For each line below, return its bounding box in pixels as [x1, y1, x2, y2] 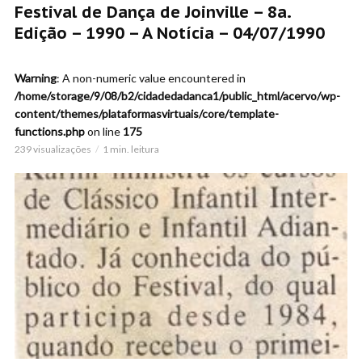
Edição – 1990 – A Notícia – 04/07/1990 [15, 22, 325, 44]
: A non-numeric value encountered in [57, 70, 246, 85]
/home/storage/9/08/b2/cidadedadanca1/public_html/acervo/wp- [15, 88, 340, 103]
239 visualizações [15, 142, 91, 155]
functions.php [15, 124, 85, 138]
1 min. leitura [103, 142, 159, 155]
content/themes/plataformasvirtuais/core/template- [15, 106, 279, 120]
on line [85, 124, 123, 138]
